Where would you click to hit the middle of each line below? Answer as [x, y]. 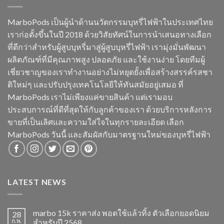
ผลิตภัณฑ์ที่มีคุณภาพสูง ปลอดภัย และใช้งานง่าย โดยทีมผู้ [106, 59]
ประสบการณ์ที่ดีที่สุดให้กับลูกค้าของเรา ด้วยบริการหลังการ [110, 109]
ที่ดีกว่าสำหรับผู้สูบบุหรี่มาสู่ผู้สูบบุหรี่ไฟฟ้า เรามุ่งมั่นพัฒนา [107, 46]
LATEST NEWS [37, 181]
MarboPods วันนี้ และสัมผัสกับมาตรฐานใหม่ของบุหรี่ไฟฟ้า [109, 134]
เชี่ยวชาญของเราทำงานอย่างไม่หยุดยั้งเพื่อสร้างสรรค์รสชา [110, 71]
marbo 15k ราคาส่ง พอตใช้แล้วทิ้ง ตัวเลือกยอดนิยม [121, 212]
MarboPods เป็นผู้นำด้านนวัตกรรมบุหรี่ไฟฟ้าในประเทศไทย [110, 21]
